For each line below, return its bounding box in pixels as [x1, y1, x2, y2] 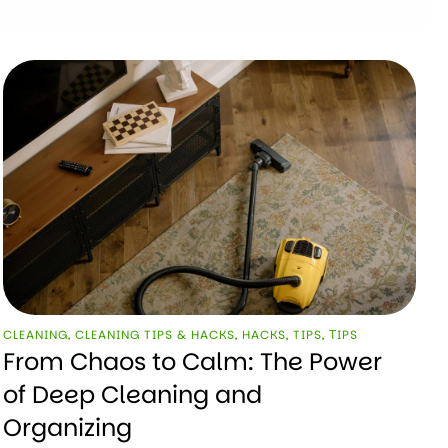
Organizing [2, 410, 132, 444]
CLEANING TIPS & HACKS [74, 325, 235, 343]
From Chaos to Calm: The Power [2, 344, 382, 378]
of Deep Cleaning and [2, 377, 262, 411]
